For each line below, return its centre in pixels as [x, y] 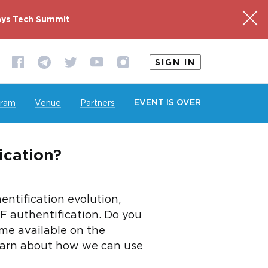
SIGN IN [175, 63]
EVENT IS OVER [167, 103]
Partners [98, 103]
